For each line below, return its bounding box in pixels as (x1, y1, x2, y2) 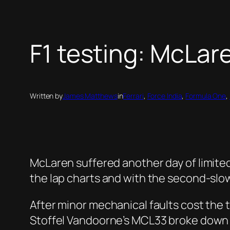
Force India (147, 91, 182, 101)
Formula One (185, 91, 226, 101)
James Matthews (63, 91, 118, 101)
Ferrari (123, 91, 144, 101)
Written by (30, 91, 63, 101)
